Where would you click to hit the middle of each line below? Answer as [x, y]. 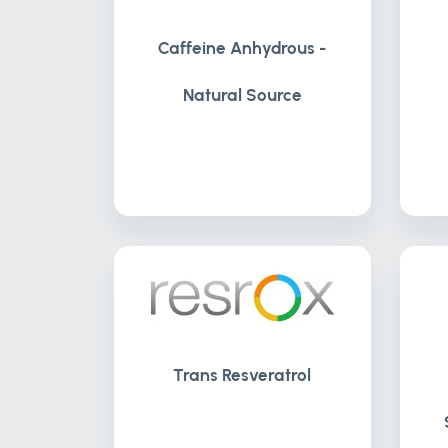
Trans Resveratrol [242, 375]
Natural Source [242, 95]
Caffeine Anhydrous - [242, 48]
